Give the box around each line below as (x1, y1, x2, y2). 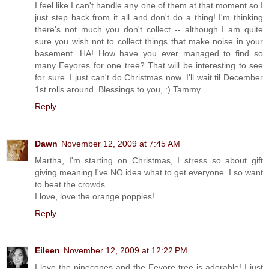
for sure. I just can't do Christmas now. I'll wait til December (35, 72, 263, 82)
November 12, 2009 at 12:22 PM (64, 245, 187, 255)
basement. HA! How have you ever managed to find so (35, 48, 263, 58)
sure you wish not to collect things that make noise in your (35, 36, 263, 46)
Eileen (35, 245, 60, 255)
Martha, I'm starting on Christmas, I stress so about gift (35, 155, 263, 165)
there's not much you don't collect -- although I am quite (35, 24, 263, 34)
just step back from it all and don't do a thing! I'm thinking (35, 12, 263, 22)
